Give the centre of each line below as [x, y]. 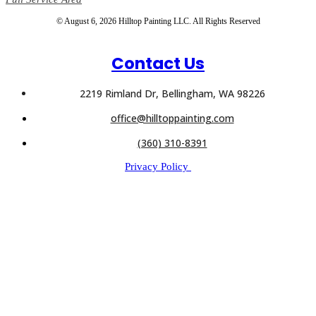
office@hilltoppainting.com [172, 118]
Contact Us [158, 63]
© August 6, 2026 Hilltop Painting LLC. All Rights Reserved [158, 21]
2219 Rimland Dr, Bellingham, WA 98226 [172, 93]
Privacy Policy [158, 166]
